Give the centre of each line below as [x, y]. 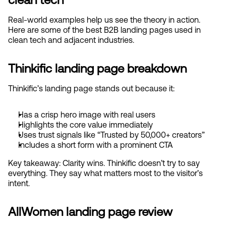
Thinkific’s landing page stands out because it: [91, 88]
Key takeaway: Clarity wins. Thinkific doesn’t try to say [104, 163]
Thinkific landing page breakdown [97, 68]
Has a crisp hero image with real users [87, 115]
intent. [19, 183]
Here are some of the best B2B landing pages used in [104, 30]
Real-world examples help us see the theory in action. [104, 20]
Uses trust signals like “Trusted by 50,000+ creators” [111, 135]
